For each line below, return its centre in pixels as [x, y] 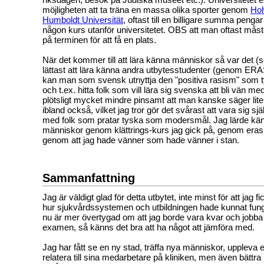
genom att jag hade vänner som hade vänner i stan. [141, 140]
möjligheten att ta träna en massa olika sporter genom [146, 9]
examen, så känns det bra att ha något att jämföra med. [148, 227]
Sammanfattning [89, 178]
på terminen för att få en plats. [99, 39]
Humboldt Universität [83, 19]
